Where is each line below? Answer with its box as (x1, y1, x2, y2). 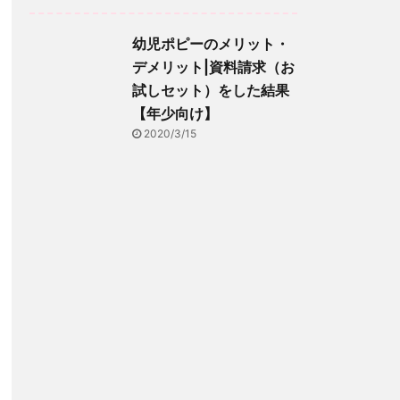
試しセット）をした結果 (132, 81, 289, 99)
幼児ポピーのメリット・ (132, 35, 289, 53)
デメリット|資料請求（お (132, 58, 295, 76)
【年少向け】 (132, 104, 218, 122)
